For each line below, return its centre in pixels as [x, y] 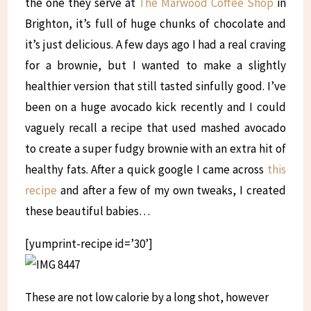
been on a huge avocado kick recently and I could [155, 107]
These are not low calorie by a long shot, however [147, 297]
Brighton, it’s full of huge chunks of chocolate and [155, 24]
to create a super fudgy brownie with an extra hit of [155, 149]
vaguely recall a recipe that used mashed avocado [155, 128]
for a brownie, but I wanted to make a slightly [155, 66]
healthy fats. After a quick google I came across [146, 170]
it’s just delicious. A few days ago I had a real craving [155, 45]
